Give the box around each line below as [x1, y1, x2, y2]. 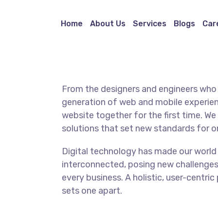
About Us [90, 19, 126, 28]
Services [132, 19, 166, 28]
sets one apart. [62, 185, 122, 196]
